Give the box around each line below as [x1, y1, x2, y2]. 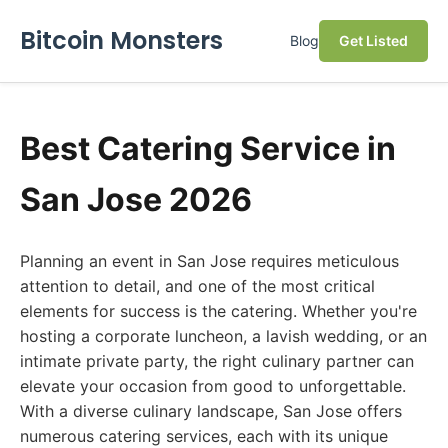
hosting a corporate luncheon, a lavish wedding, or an [20, 326, 427, 346]
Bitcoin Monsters [20, 24, 223, 57]
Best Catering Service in [20, 129, 396, 168]
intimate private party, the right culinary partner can [20, 351, 414, 371]
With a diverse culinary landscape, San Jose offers [20, 401, 402, 421]
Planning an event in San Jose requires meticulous [20, 251, 399, 271]
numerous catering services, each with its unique [20, 426, 388, 446]
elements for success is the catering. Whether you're [20, 301, 417, 321]
